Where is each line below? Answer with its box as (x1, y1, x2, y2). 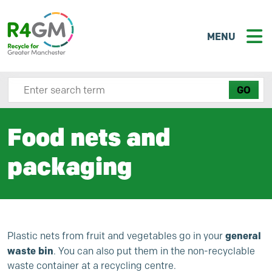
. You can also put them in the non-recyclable (53, 245, 255, 257)
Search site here (7, 78, 80, 89)
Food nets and (7, 122, 171, 152)
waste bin (7, 245, 53, 257)
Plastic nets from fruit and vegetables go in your (7, 230, 223, 242)
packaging (7, 151, 132, 181)
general (223, 229, 261, 242)
